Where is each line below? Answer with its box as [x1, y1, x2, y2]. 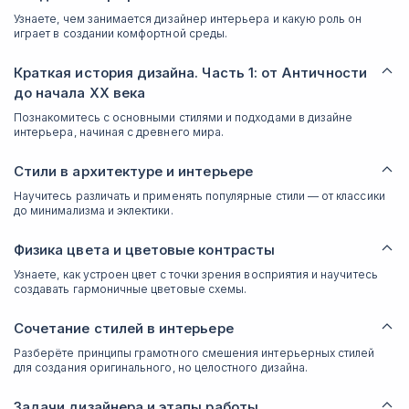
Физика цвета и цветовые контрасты [14, 241, 275, 258]
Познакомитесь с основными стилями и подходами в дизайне [14, 110, 353, 124]
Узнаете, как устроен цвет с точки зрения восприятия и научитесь [14, 267, 378, 281]
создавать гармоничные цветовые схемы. [14, 282, 247, 296]
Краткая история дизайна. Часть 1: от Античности [14, 64, 367, 81]
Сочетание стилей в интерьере [14, 320, 234, 337]
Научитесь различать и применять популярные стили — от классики [14, 189, 385, 203]
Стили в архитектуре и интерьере [14, 163, 253, 180]
